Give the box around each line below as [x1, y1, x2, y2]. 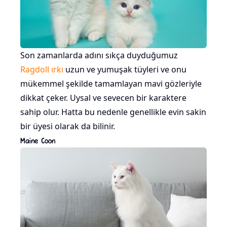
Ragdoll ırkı [20, 64, 63, 75]
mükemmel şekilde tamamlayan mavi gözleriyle [20, 78, 202, 90]
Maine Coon [20, 135, 55, 145]
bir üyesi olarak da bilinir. [20, 121, 115, 132]
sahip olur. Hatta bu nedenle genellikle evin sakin [20, 106, 206, 118]
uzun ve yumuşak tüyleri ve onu [63, 64, 186, 75]
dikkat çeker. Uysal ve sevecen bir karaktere [20, 92, 186, 104]
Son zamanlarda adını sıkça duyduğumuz [20, 50, 178, 61]
